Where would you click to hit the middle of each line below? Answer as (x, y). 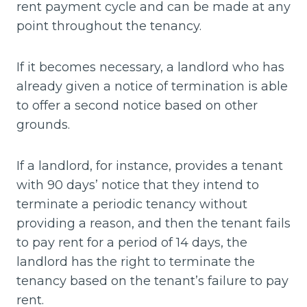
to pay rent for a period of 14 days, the (132, 243)
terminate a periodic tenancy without (132, 204)
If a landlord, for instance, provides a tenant (150, 166)
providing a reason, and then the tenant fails (153, 223)
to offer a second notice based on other (137, 106)
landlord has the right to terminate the (136, 262)
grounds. (43, 125)
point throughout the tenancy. (109, 26)
